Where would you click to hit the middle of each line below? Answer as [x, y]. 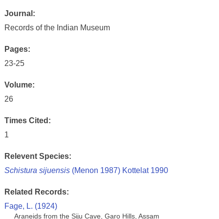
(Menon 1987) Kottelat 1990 [119, 170]
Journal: [20, 13]
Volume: [19, 85]
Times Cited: [27, 120]
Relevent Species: [38, 156]
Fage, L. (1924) [31, 206]
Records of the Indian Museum [57, 28]
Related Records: [36, 192]
